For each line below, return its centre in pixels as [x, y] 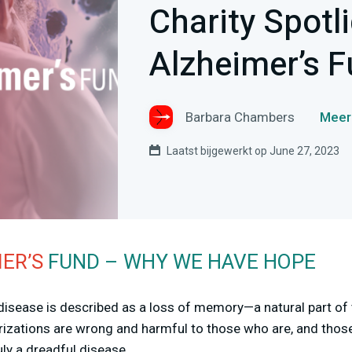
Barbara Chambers [240, 117]
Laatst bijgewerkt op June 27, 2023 [253, 151]
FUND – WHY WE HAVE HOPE [180, 262]
